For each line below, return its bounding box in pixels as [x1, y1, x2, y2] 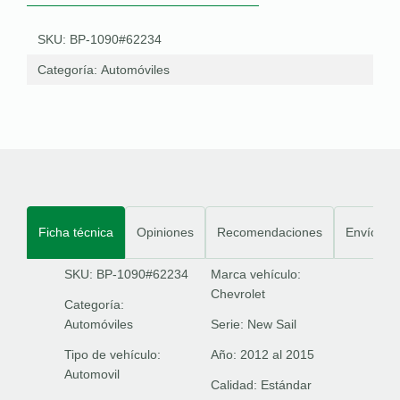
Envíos [346, 224, 384, 239]
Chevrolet [211, 286, 265, 301]
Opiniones [137, 224, 194, 239]
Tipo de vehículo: [64, 346, 161, 362]
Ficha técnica [38, 224, 113, 239]
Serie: [211, 316, 247, 331]
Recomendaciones [217, 224, 322, 239]
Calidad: [211, 377, 261, 392]
